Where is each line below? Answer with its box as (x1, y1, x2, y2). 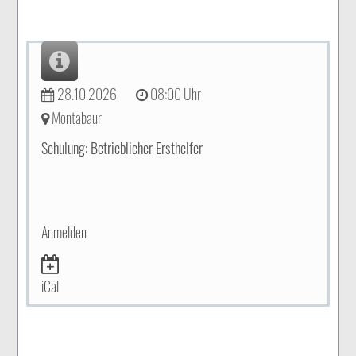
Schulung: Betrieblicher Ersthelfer (41, 137, 203, 158)
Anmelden (41, 222, 87, 242)
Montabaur (49, 107, 103, 128)
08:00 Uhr (148, 83, 202, 104)
